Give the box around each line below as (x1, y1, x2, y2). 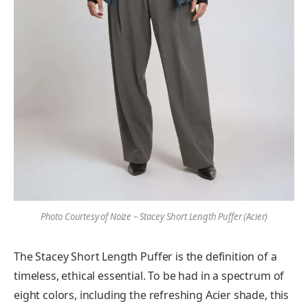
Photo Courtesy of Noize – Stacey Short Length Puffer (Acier (40, 210, 265, 223)
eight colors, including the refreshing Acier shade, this (14, 287, 289, 302)
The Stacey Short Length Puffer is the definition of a (14, 248, 277, 264)
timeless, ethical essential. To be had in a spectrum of (14, 267, 285, 283)
